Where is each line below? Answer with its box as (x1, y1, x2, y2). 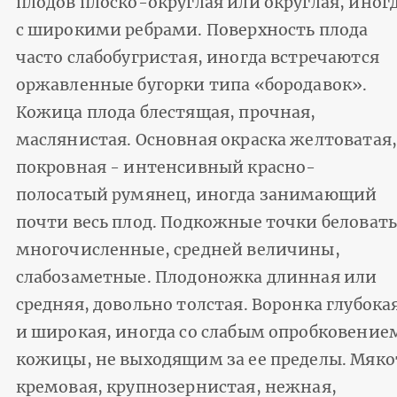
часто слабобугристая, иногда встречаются (15, 47, 379, 67)
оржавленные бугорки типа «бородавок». (15, 74, 368, 95)
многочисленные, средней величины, (15, 239, 340, 260)
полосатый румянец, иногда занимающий (15, 184, 378, 205)
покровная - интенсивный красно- (15, 157, 316, 177)
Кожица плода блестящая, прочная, (15, 102, 316, 122)
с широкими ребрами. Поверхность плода (15, 19, 369, 40)
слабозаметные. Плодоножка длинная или (15, 267, 378, 287)
